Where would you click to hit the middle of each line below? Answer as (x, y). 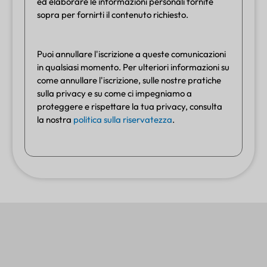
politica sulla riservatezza (123, 119)
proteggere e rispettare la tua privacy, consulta (130, 106)
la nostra (55, 119)
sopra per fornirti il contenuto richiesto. (113, 14)
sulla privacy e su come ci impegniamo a (114, 93)
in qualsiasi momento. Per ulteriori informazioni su (133, 67)
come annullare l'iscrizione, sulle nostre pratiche (129, 80)
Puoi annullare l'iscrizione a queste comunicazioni (131, 54)
